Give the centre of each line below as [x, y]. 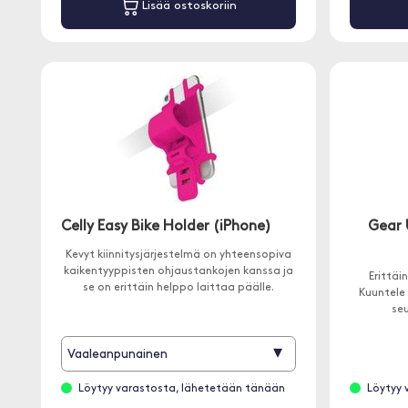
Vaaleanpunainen [117, 355]
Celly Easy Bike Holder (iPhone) [167, 227]
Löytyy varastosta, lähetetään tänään [181, 389]
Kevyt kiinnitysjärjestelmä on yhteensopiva [178, 255]
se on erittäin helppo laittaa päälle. [178, 288]
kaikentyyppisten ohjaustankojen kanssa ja [178, 271]
